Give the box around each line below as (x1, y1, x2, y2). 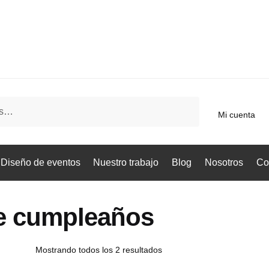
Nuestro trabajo (93, 157, 159, 168)
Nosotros (204, 157, 243, 168)
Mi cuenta (218, 109, 256, 119)
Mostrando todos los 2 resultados (35, 245, 163, 255)
